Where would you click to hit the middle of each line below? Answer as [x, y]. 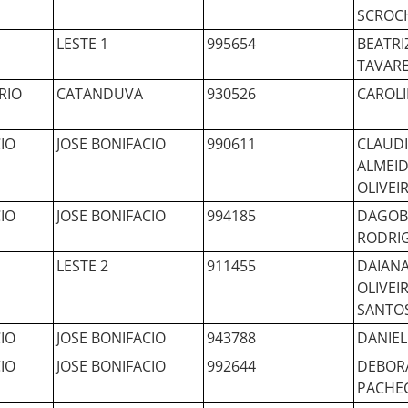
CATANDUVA [100, 94]
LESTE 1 [82, 44]
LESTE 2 [82, 266]
